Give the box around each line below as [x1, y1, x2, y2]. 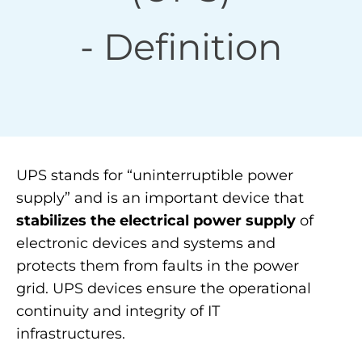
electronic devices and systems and [16, 234, 276, 252]
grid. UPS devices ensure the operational [16, 280, 311, 297]
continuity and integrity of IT [16, 302, 220, 320]
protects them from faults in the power [16, 257, 299, 275]
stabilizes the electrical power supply [16, 212, 296, 229]
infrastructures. [16, 325, 125, 343]
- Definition [80, 24, 282, 69]
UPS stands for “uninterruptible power [16, 166, 293, 184]
